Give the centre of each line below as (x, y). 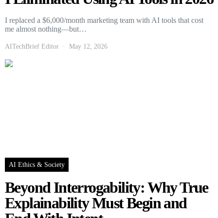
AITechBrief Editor (32, 47)
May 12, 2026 (88, 47)
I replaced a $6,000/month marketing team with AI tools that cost (104, 20)
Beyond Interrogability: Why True (107, 188)
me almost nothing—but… (46, 29)
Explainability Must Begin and (96, 203)
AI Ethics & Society (37, 165)
